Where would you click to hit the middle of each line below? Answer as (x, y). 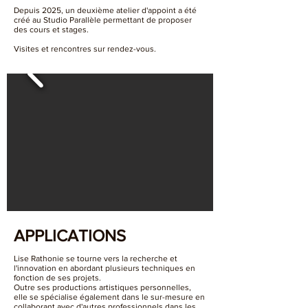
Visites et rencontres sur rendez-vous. (85, 48)
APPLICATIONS (70, 235)
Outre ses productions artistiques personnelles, (102, 287)
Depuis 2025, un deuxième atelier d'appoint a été (105, 10)
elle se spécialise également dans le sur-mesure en (109, 297)
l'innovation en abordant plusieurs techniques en (104, 268)
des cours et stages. (51, 29)
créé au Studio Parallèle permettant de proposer (103, 20)
